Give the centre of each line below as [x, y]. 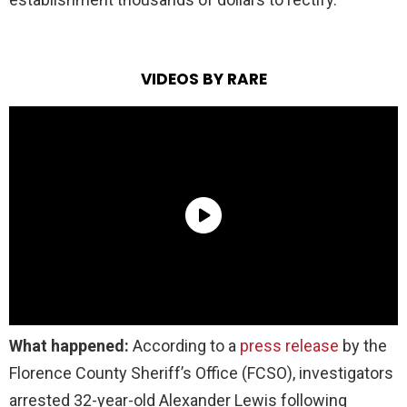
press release [289, 345]
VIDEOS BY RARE [203, 79]
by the [363, 345]
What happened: [69, 345]
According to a [184, 345]
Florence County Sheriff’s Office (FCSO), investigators [201, 372]
